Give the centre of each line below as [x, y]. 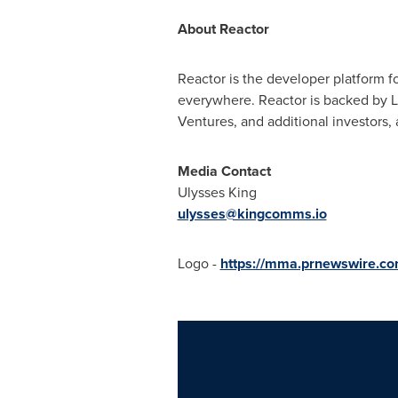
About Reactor [223, 29]
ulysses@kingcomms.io [252, 214]
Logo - [199, 263]
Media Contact [224, 171]
